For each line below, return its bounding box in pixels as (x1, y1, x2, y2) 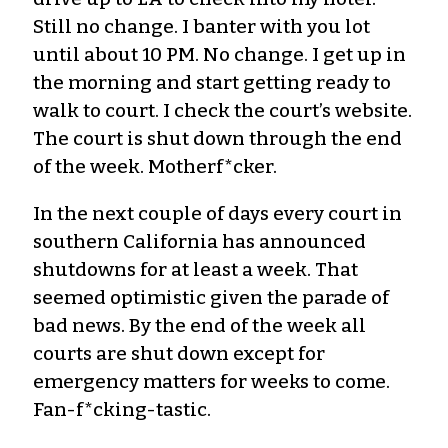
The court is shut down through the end (33, 126, 402, 150)
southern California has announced (33, 229, 366, 253)
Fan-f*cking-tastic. (33, 397, 211, 421)
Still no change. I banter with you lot (33, 14, 370, 38)
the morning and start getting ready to (33, 70, 391, 94)
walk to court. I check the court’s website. (33, 98, 412, 122)
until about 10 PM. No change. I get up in (33, 42, 406, 66)
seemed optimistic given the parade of (33, 285, 389, 309)
